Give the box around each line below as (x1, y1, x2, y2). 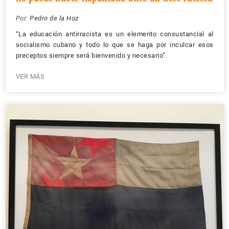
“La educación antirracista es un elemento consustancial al (15, 30, 214, 38)
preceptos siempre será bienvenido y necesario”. (15, 52, 167, 59)
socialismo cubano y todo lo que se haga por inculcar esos (15, 41, 214, 49)
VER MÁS (15, 73, 44, 80)
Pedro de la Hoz (30, 14, 79, 22)
